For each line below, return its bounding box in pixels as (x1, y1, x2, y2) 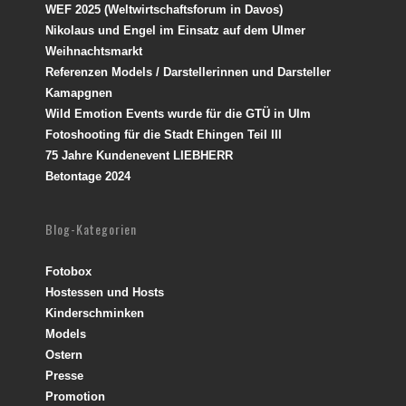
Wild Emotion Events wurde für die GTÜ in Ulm (45, 106, 311, 121)
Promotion (45, 389, 105, 403)
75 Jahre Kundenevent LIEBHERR (45, 148, 233, 162)
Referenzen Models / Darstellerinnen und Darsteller (45, 64, 331, 79)
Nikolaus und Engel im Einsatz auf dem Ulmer (45, 23, 305, 37)
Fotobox (45, 264, 92, 278)
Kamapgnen (45, 85, 112, 100)
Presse (45, 368, 83, 382)
